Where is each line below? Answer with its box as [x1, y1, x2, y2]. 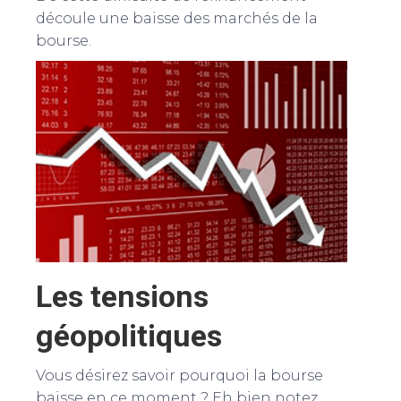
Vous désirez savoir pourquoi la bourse [36, 366, 323, 384]
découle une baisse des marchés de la [36, 10, 318, 28]
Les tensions [36, 277, 209, 314]
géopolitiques [36, 317, 222, 354]
